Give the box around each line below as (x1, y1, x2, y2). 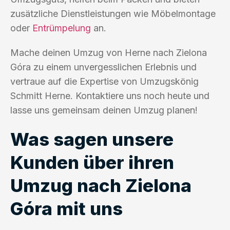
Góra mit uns (10, 197, 123, 219)
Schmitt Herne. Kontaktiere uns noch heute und (10, 90, 209, 101)
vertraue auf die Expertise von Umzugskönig (10, 75, 199, 87)
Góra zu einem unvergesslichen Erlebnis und (10, 61, 197, 72)
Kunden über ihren (10, 151, 174, 173)
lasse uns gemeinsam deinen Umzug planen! (10, 104, 198, 116)
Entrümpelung (32, 22, 91, 33)
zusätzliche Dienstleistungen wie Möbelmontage (10, 8, 216, 19)
